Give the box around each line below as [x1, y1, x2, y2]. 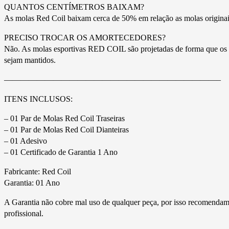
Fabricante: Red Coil [4, 167, 71, 176]
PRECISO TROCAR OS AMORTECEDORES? [4, 33, 166, 42]
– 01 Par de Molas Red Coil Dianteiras [4, 125, 129, 134]
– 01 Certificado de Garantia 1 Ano [4, 147, 118, 156]
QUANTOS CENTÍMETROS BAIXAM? [4, 2, 144, 11]
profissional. [4, 209, 43, 218]
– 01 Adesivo [4, 136, 47, 145]
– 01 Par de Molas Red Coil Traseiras [4, 113, 125, 123]
